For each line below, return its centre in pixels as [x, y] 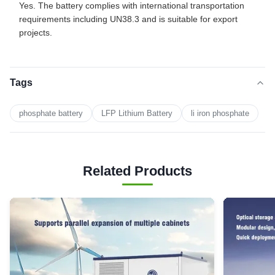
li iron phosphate [220, 113]
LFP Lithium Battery [137, 113]
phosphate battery [51, 113]
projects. [36, 33]
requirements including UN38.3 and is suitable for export [128, 19]
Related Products [137, 171]
